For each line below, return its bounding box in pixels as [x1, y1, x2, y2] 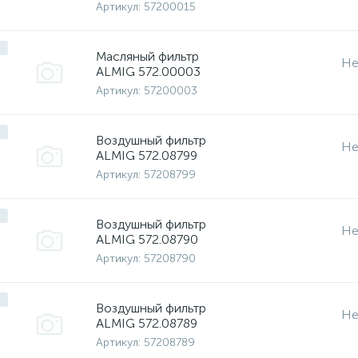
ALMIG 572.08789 [96, 315, 197, 331]
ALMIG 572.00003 [96, 63, 201, 79]
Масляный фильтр [96, 48, 199, 64]
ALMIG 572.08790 [96, 231, 198, 247]
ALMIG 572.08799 [96, 147, 197, 163]
